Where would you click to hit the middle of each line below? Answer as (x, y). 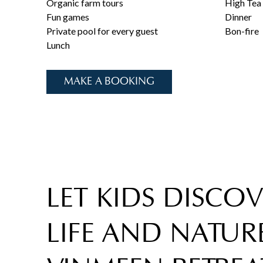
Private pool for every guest (102, 31)
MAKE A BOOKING (109, 82)
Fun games (68, 17)
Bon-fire (242, 31)
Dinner (238, 17)
